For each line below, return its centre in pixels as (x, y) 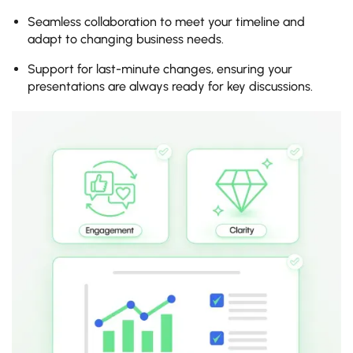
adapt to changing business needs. (126, 39)
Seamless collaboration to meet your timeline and (166, 22)
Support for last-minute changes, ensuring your (160, 69)
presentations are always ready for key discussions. (170, 87)
